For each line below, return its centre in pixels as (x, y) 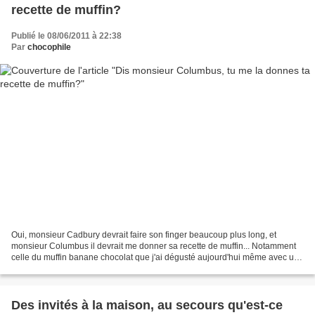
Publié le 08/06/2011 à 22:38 (66, 36)
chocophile (49, 47)
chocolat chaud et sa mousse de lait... (83, 269)
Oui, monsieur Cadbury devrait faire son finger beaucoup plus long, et (144, 235)
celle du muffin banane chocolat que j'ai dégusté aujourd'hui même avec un (155, 258)
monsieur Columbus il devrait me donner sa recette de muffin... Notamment (154, 246)
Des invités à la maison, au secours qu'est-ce (147, 306)
